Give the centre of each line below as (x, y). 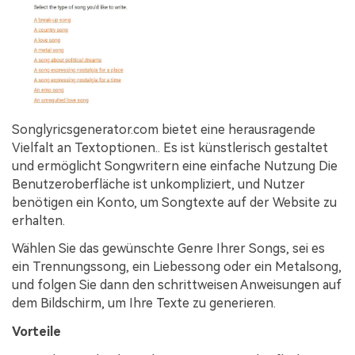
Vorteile (36, 332)
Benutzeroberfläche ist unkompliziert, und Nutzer (158, 184)
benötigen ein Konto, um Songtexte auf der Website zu (174, 202)
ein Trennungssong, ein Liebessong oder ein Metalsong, (177, 267)
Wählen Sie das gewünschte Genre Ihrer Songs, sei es (168, 249)
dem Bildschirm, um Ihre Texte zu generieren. (144, 303)
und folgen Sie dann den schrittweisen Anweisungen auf (177, 285)
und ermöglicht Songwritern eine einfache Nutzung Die (175, 166)
